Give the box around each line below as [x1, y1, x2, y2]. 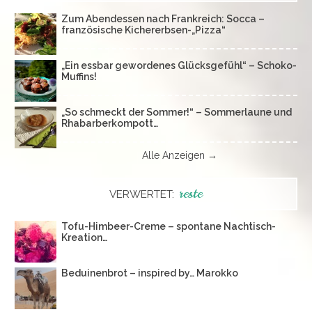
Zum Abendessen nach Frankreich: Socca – [61, 13, 265, 24]
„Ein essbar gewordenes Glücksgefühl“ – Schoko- [61, 59, 297, 71]
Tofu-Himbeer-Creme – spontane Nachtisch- [61, 221, 276, 233]
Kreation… [61, 232, 107, 244]
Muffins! [61, 70, 97, 82]
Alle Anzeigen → [141, 150, 217, 162]
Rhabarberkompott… [61, 117, 158, 129]
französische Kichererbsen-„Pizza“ [61, 24, 226, 36]
